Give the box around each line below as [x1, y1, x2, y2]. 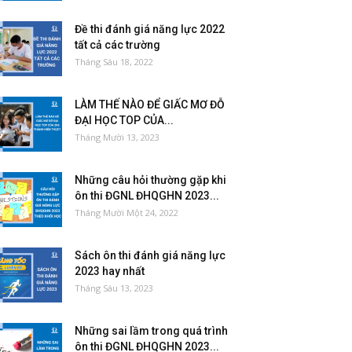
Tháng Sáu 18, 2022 [74, 56, 153, 68]
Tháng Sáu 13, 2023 [74, 282, 153, 294]
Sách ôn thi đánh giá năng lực [74, 249, 225, 262]
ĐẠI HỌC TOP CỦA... [74, 114, 174, 126]
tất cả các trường [74, 38, 160, 51]
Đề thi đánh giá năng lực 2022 [74, 23, 225, 35]
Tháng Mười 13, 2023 [74, 131, 159, 143]
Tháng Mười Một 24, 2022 [74, 207, 178, 218]
